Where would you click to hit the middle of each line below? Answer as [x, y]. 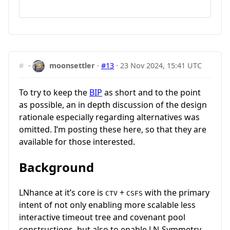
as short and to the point [151, 92]
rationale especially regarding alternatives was [109, 117]
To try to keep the [54, 92]
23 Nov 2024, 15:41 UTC [161, 65]
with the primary [176, 193]
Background [56, 167]
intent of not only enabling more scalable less [107, 205]
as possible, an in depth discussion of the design [113, 104]
